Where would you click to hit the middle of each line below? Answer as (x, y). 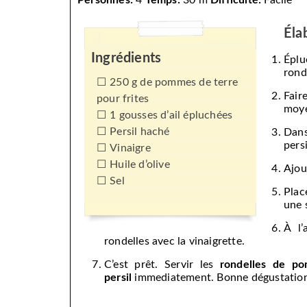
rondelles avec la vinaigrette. (174, 242)
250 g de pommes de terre (174, 83)
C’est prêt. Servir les (162, 265)
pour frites (123, 99)
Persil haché (140, 132)
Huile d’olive (140, 165)
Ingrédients (126, 59)
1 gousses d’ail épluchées (171, 115)
